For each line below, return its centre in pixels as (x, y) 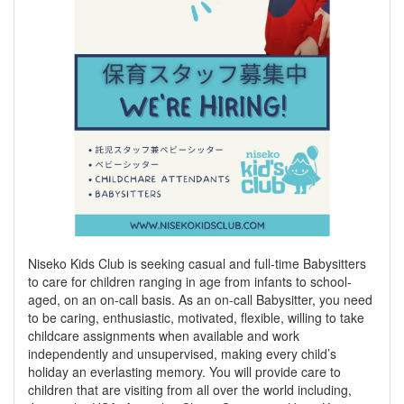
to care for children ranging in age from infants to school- (190, 281)
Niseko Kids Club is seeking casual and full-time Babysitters (197, 263)
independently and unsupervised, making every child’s (182, 353)
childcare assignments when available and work (164, 335)
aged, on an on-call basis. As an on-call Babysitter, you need (200, 299)
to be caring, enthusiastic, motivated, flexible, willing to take (196, 317)
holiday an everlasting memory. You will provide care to (184, 372)
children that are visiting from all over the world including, (190, 390)
